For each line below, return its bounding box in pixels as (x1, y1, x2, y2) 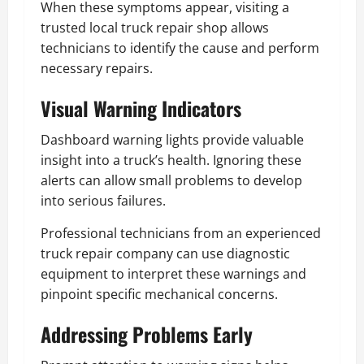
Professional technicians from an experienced (41, 223, 321, 242)
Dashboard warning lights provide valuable (41, 130, 304, 149)
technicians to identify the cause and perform (41, 38, 319, 57)
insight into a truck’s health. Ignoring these (41, 150, 301, 169)
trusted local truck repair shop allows (41, 18, 269, 37)
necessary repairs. (41, 58, 153, 77)
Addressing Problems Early (41, 318, 253, 349)
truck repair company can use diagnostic (41, 244, 290, 262)
